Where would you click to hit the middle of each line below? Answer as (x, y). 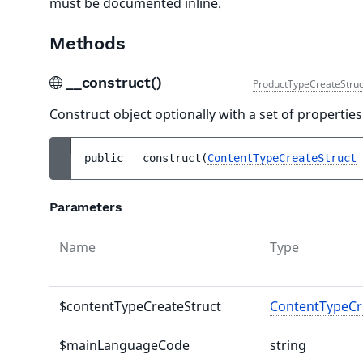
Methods (88, 43)
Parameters (86, 207)
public (107, 158)
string (288, 345)
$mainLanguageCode (124, 345)
